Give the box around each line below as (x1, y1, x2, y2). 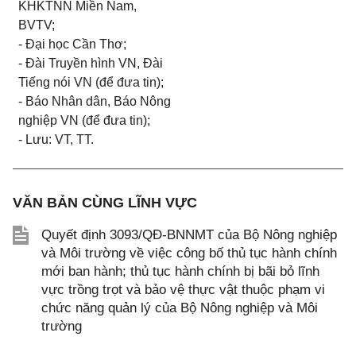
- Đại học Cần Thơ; (18, 37, 127, 51)
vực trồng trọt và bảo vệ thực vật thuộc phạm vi (41, 282, 325, 297)
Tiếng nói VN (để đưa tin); (18, 75, 164, 89)
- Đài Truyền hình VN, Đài (18, 56, 164, 70)
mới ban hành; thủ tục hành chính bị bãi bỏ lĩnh (41, 264, 319, 279)
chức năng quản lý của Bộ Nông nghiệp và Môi (41, 300, 318, 315)
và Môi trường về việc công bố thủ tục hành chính (41, 246, 337, 261)
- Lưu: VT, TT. (18, 133, 95, 146)
